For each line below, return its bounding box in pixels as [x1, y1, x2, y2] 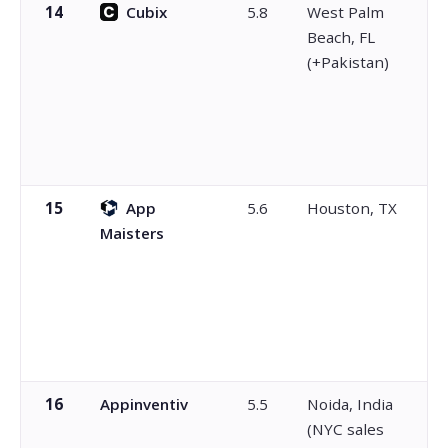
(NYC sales [306, 418, 384, 439]
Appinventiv [99, 393, 188, 414]
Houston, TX [306, 197, 397, 218]
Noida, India [306, 393, 393, 414]
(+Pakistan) [306, 51, 389, 72]
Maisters [99, 222, 164, 243]
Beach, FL [306, 26, 375, 47]
